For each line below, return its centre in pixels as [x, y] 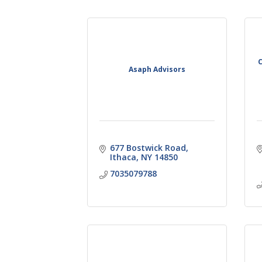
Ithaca [123, 157]
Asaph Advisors [157, 69]
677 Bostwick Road [148, 147]
